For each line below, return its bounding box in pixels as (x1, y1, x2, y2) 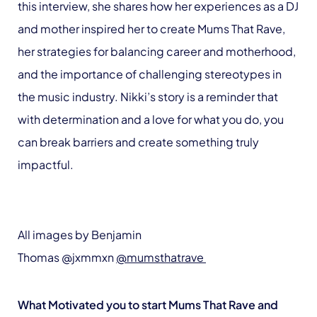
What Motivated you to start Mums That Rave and (18, 296, 278, 312)
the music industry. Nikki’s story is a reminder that (18, 88, 278, 104)
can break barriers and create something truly (18, 134, 259, 149)
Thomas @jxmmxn (18, 249, 116, 265)
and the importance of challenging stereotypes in (18, 66, 282, 81)
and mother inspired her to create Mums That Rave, (18, 21, 285, 36)
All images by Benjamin (18, 226, 142, 242)
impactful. (18, 156, 74, 172)
